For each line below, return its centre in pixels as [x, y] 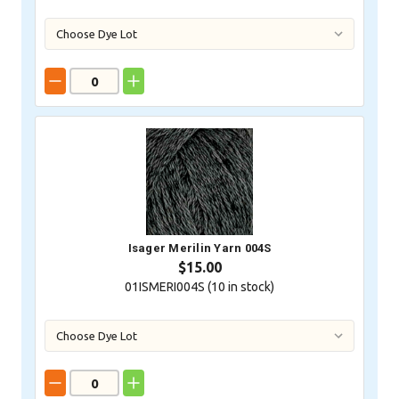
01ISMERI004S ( [168, 287]
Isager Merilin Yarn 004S [199, 248]
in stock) [250, 287]
